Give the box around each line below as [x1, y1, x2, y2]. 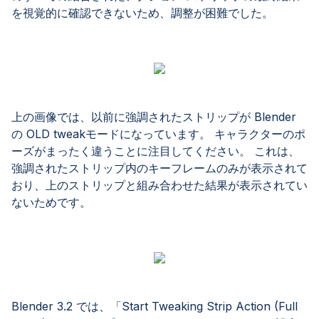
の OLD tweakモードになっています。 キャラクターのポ [11, 127, 305, 141]
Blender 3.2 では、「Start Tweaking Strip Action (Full [11, 299, 298, 313]
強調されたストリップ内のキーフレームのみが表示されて [11, 161, 308, 175]
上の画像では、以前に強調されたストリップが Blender [11, 110, 296, 124]
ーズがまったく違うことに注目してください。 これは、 [11, 144, 300, 158]
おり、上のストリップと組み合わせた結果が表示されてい [11, 178, 308, 192]
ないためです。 [11, 195, 91, 209]
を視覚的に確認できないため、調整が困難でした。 [11, 6, 273, 20]
